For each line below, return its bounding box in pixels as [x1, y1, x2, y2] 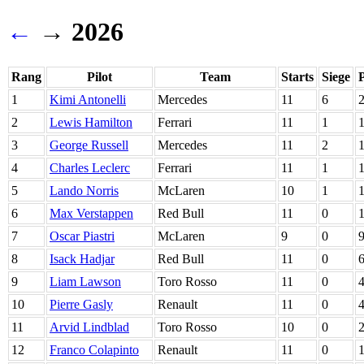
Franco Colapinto [50, 342, 139, 357]
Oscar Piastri [50, 228, 115, 243]
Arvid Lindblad [50, 319, 129, 334]
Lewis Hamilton [50, 115, 132, 129]
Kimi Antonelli [50, 92, 126, 106]
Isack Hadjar [50, 251, 115, 266]
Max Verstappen [50, 206, 133, 220]
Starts [281, 69, 314, 84]
